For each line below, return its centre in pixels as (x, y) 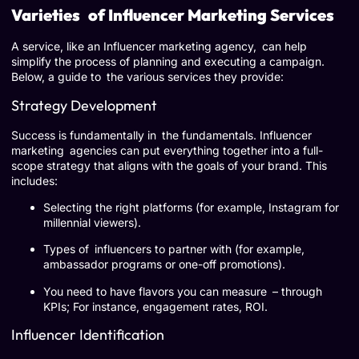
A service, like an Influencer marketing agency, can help (159, 46)
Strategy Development (84, 105)
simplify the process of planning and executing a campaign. (168, 62)
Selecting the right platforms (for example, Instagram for (194, 208)
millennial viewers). (92, 223)
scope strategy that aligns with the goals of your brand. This (169, 165)
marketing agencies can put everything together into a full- (167, 150)
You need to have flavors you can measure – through (183, 291)
